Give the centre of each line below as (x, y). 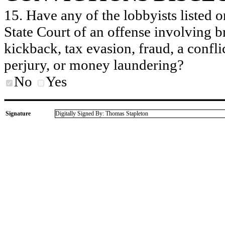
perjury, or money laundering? (94, 65)
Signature (18, 114)
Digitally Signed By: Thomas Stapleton (102, 114)
